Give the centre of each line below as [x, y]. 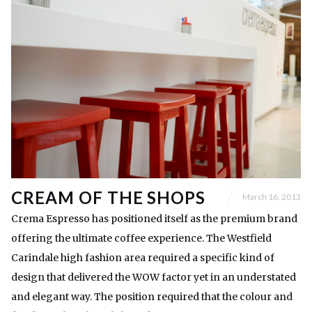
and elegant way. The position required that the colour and [152, 297]
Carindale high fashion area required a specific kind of [143, 258]
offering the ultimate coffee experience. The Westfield [141, 239]
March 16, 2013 [272, 196]
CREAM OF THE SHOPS [109, 198]
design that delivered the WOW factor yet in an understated [154, 278]
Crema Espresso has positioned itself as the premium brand [154, 219]
